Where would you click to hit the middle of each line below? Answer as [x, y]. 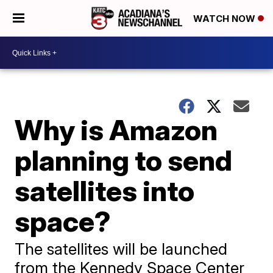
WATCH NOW [225, 19]
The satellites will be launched [121, 249]
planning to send [124, 160]
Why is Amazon [116, 130]
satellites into [105, 191]
